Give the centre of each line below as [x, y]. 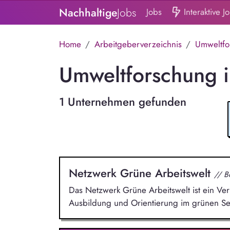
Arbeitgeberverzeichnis [138, 44]
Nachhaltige [88, 13]
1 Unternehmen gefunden [122, 102]
